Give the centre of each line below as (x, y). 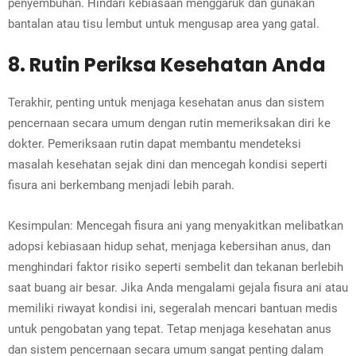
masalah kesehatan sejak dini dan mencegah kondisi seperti (168, 165)
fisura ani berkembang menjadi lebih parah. (121, 186)
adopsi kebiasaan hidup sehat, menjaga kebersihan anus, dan (169, 247)
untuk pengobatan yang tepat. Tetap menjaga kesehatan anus (170, 329)
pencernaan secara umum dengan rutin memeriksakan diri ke (169, 124)
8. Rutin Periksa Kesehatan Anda (167, 65)
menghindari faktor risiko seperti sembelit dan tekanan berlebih (176, 267)
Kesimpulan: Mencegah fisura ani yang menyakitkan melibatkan (176, 226)
